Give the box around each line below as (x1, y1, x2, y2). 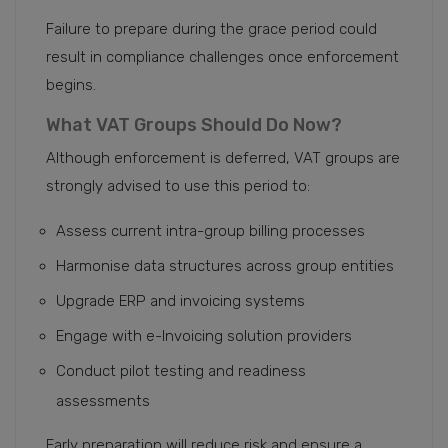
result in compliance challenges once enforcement (46, 48, 399, 67)
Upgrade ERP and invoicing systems (56, 292, 305, 311)
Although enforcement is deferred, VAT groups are (46, 149, 400, 168)
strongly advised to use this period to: (46, 177, 310, 196)
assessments (56, 392, 150, 411)
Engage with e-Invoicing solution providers (56, 327, 352, 346)
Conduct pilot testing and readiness (56, 362, 306, 381)
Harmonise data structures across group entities (56, 257, 394, 276)
